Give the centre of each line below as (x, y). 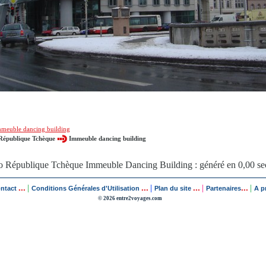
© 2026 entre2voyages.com (130, 198)
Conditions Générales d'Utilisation (85, 188)
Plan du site (173, 188)
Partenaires (224, 188)
